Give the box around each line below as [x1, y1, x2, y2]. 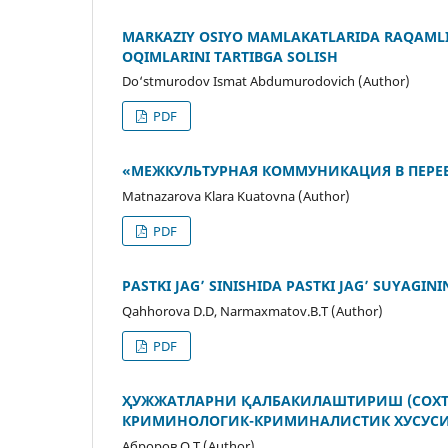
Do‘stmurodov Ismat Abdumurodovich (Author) [122, 72, 410, 91]
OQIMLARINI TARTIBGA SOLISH [122, 46, 338, 66]
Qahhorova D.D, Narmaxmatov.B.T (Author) [122, 302, 383, 321]
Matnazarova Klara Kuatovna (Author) [122, 187, 350, 206]
